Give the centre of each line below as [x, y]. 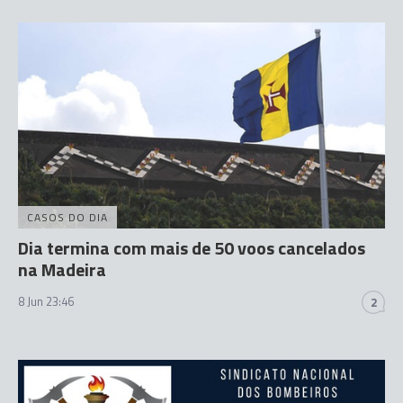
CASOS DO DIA [67, 217]
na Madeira [62, 269]
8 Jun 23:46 [46, 301]
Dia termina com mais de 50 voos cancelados [192, 248]
